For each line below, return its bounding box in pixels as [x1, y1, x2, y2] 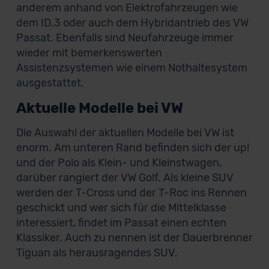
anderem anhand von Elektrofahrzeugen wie [16, 1, 238, 14]
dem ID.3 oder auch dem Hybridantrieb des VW [16, 16, 249, 29]
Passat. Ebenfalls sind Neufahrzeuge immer [16, 31, 234, 44]
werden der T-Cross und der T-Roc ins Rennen [16, 186, 247, 199]
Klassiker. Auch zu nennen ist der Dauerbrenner [16, 231, 253, 244]
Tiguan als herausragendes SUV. [16, 246, 178, 259]
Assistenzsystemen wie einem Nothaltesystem [16, 61, 247, 74]
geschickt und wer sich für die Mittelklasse [16, 201, 226, 214]
